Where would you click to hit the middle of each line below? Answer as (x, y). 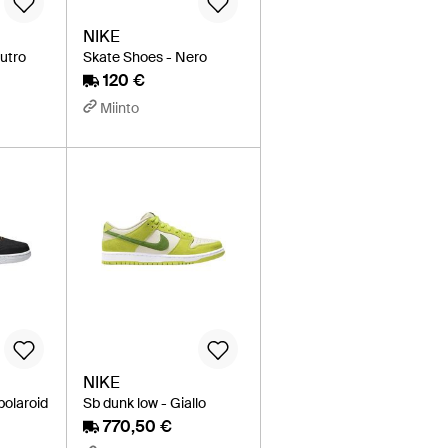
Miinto (120, 107)
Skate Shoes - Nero (145, 56)
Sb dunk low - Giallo (145, 403)
